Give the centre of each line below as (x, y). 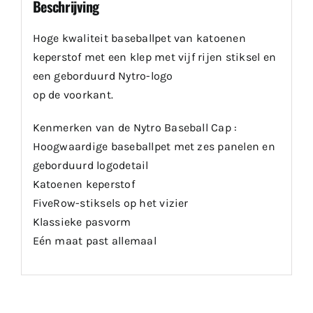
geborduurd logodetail (90, 165)
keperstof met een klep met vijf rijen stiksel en (154, 57)
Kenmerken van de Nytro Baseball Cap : (135, 127)
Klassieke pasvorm (82, 221)
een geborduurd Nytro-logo (103, 75)
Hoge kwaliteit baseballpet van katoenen (139, 38)
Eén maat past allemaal (94, 240)
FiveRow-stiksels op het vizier (110, 203)
